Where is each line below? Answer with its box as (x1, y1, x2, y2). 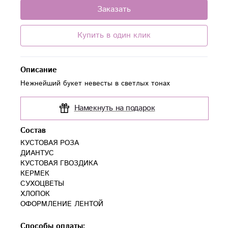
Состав (20, 125, 46, 136)
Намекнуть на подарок (74, 102, 155, 114)
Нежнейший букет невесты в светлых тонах (20, 78, 170, 89)
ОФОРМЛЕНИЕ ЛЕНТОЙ (20, 199, 103, 209)
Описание (20, 65, 57, 75)
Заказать (97, 4, 131, 15)
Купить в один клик (77, 30, 151, 41)
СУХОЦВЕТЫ (20, 179, 64, 189)
